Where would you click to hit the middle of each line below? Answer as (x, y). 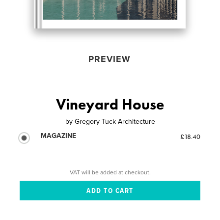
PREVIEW (109, 59)
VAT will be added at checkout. (110, 172)
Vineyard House (110, 104)
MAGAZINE (59, 136)
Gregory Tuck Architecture (115, 121)
